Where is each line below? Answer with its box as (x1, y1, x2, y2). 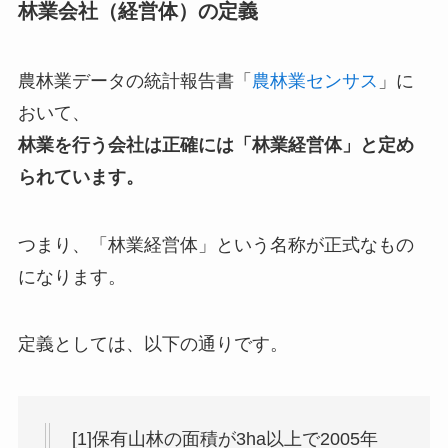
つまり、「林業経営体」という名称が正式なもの (17, 234, 414, 255)
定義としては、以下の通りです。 (17, 334, 288, 355)
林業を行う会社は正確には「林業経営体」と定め (17, 134, 414, 155)
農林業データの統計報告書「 (17, 70, 252, 91)
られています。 (17, 166, 144, 187)
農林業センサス (251, 70, 378, 91)
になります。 (17, 266, 126, 287)
